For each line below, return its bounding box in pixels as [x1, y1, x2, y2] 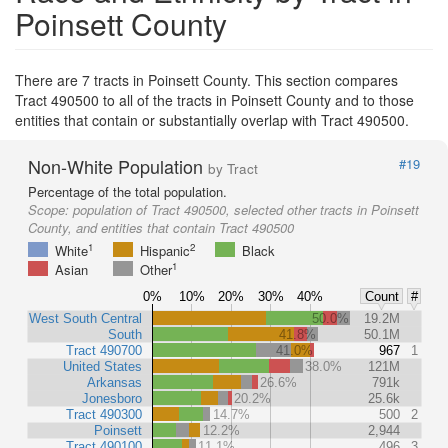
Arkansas [87, 375, 142, 391]
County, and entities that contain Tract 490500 [28, 218, 294, 238]
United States [63, 359, 142, 375]
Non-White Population [28, 153, 208, 180]
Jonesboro [82, 391, 142, 407]
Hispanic [140, 241, 190, 261]
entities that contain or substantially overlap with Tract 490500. [15, 110, 409, 131]
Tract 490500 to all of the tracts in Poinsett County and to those [15, 90, 414, 111]
